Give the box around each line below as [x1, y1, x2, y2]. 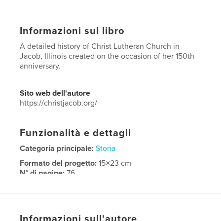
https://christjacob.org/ [20, 98, 98, 108]
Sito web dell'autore [20, 88, 91, 98]
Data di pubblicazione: [20, 207, 99, 218]
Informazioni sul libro [20, 25, 125, 37]
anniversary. [20, 61, 61, 71]
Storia [96, 143, 116, 153]
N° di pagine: [20, 168, 67, 178]
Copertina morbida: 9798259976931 [20, 192, 143, 203]
